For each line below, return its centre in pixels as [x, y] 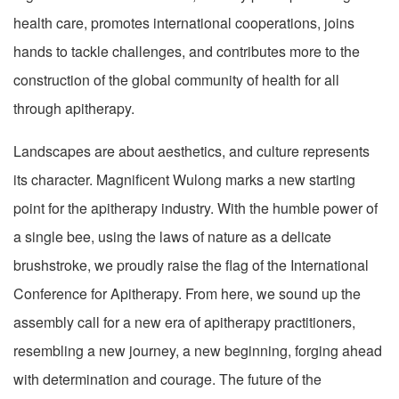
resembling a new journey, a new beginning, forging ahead [198, 350]
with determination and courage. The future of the [167, 379]
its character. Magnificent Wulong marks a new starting [184, 179]
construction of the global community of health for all [176, 79]
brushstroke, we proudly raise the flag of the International [191, 265]
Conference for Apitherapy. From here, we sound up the [187, 293]
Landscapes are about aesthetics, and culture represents [191, 151]
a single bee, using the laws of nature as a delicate [172, 236]
